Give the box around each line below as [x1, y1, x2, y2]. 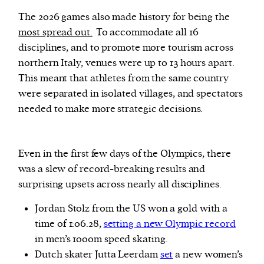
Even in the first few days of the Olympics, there [18, 147, 231, 161]
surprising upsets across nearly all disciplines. [18, 178, 224, 192]
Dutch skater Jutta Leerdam [35, 248, 160, 262]
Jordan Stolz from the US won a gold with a [35, 202, 228, 216]
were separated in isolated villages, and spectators [18, 87, 243, 101]
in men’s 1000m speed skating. [35, 233, 170, 246]
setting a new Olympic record [103, 217, 236, 231]
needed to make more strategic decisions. [18, 103, 203, 116]
